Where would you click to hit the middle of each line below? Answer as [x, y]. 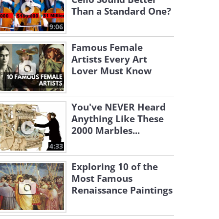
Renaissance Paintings [122, 190]
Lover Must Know [111, 71]
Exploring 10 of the [115, 167]
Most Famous [102, 178]
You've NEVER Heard [119, 107]
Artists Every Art [109, 59]
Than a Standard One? [121, 11]
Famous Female [107, 47]
